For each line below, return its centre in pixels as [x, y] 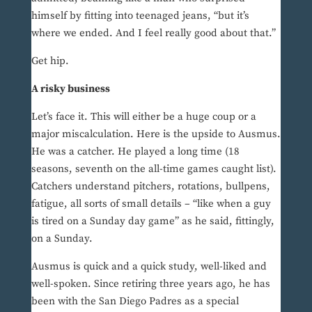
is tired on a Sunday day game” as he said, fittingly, [153, 221]
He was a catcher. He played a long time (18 [135, 152]
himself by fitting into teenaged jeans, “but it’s [140, 16]
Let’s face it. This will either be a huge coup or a [143, 117]
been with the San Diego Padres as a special [135, 302]
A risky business [70, 89]
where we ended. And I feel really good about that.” [153, 33]
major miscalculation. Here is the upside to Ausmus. [156, 134]
